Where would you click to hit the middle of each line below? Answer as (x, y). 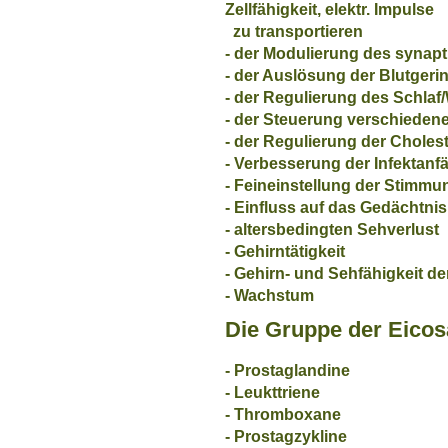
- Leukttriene (272, 392)
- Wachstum (269, 295)
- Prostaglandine (287, 370)
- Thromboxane (283, 414)
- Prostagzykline (286, 436)
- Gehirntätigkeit (285, 251)
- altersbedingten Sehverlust (332, 229)
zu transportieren (294, 31)
